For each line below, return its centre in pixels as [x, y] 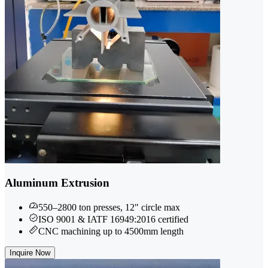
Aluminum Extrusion [57, 183]
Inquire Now [30, 253]
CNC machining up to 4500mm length [111, 232]
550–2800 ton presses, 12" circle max [109, 208]
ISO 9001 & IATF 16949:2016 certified [113, 220]
